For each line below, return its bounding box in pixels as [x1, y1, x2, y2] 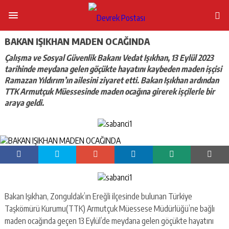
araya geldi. [4, 97, 44, 108]
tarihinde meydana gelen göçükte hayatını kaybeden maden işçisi [4, 63, 222, 74]
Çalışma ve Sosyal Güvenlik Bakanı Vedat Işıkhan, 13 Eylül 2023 [4, 52, 214, 63]
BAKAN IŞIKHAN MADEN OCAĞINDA [4, 35, 150, 47]
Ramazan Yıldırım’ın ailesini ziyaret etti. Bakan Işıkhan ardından [4, 75, 219, 85]
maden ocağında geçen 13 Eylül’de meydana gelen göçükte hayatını [4, 215, 214, 226]
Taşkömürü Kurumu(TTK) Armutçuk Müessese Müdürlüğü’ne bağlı [4, 203, 215, 214]
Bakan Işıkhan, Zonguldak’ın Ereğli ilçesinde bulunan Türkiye [4, 191, 192, 201]
